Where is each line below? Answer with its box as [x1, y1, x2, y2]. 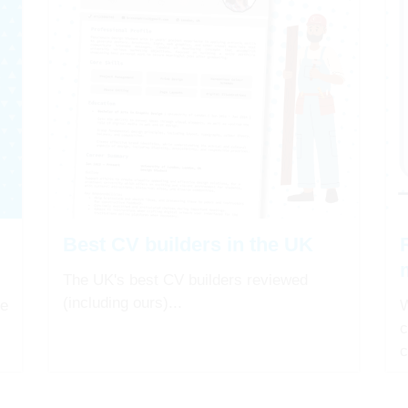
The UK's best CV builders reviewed [63, 271, 308, 290]
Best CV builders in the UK [63, 233, 313, 257]
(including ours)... [63, 294, 182, 312]
